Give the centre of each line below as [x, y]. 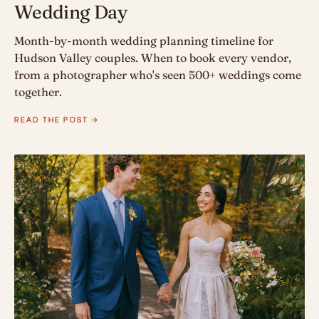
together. [38, 92]
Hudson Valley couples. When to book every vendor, [153, 58]
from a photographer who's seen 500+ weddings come [158, 75]
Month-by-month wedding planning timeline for [144, 41]
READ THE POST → [57, 120]
